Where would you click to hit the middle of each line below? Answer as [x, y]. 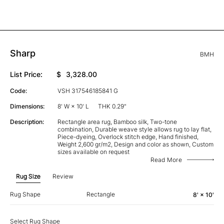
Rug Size [28, 176]
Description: [27, 121]
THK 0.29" [112, 106]
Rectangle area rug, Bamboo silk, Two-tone [117, 121]
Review [63, 176]
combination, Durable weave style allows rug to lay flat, [134, 129]
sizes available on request [93, 151]
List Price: [26, 74]
